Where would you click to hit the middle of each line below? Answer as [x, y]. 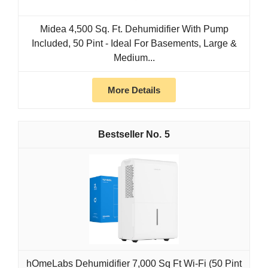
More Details [134, 90]
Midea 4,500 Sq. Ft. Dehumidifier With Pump [134, 29]
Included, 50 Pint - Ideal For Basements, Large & [134, 44]
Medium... [134, 58]
